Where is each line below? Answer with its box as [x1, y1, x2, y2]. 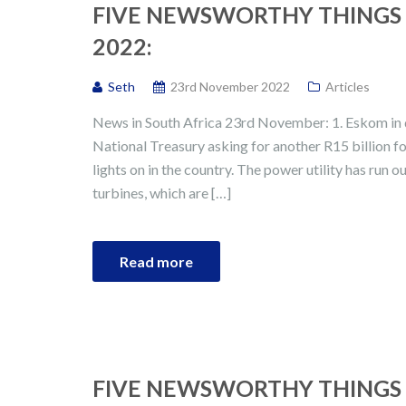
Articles [325, 79, 370, 95]
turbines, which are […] [92, 184, 231, 202]
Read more [120, 253, 193, 271]
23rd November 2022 [170, 79, 290, 95]
